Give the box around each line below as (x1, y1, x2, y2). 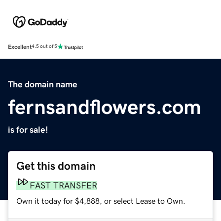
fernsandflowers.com (8, 96, 201, 117)
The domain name (8, 79, 77, 89)
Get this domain (16, 160, 96, 172)
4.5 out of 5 (32, 44, 57, 49)
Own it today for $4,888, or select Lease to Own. (16, 196, 185, 205)
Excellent (8, 43, 32, 50)
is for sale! (8, 125, 48, 134)
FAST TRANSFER (30, 181, 97, 190)
